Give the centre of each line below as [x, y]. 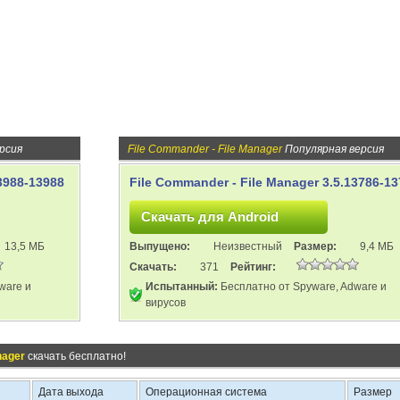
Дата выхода [71, 392]
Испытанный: [182, 287]
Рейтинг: [253, 267]
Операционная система [206, 392]
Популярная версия [333, 149]
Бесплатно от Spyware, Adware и [302, 287]
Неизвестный [248, 246]
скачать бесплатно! [75, 356]
